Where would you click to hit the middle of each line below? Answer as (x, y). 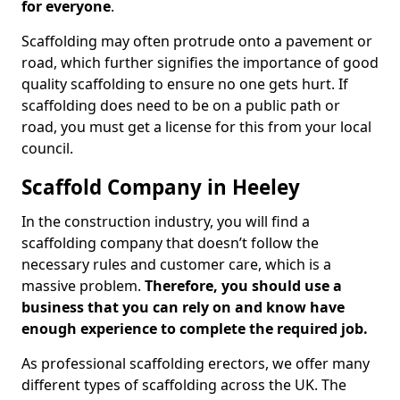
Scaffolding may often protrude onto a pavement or (197, 41)
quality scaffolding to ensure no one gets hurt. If (185, 84)
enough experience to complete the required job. (195, 329)
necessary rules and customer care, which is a (176, 264)
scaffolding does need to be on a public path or (181, 105)
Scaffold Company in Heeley (161, 187)
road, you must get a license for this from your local (196, 127)
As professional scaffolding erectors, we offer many (196, 363)
